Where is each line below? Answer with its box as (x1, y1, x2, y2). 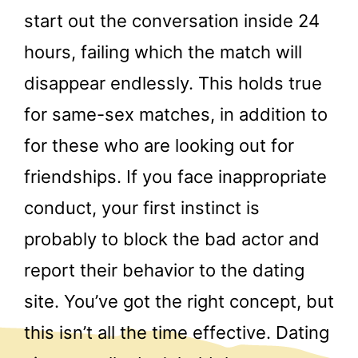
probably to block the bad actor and (24, 228, 320, 249)
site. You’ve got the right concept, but (24, 290, 334, 312)
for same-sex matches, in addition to (24, 103, 328, 125)
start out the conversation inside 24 (24, 10, 320, 31)
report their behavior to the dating (24, 259, 304, 280)
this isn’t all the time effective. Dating (24, 321, 329, 343)
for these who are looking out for (24, 134, 294, 156)
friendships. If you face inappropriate (24, 165, 327, 187)
